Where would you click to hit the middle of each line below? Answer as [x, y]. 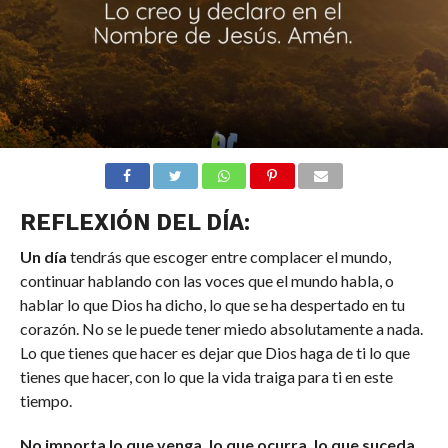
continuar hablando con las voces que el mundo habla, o [206, 280]
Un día [43, 256]
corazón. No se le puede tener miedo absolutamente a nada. [221, 328]
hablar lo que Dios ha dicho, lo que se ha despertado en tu [212, 304]
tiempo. [45, 400]
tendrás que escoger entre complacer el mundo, [228, 256]
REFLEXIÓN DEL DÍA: [134, 221]
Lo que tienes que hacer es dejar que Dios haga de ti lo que [214, 352]
